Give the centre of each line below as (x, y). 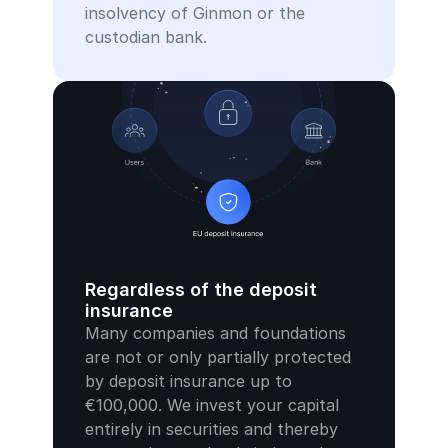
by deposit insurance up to (188, 381)
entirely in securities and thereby (211, 429)
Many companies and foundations (215, 333)
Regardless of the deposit (201, 289)
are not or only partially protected (218, 357)
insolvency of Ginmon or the (195, 13)
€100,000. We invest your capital (212, 405)
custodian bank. (146, 37)
